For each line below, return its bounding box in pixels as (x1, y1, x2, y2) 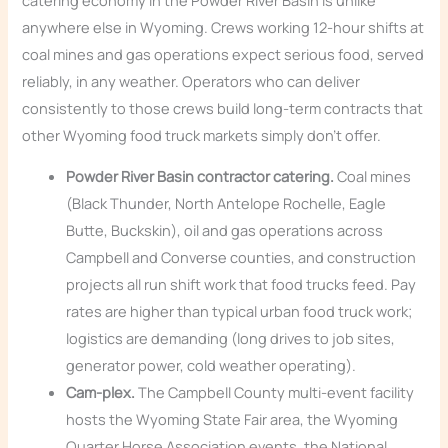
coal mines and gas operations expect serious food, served (22, 43, 425, 64)
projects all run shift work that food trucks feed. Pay (66, 274, 417, 295)
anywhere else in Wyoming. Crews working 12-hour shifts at (22, 16, 425, 37)
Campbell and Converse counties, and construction (66, 247, 417, 268)
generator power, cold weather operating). (66, 355, 357, 376)
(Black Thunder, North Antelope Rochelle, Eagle (66, 193, 387, 214)
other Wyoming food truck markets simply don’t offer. (22, 124, 382, 145)
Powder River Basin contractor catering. (66, 166, 335, 187)
